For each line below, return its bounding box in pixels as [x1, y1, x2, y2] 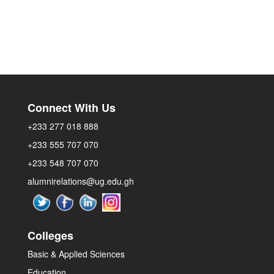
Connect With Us [28, 100, 116, 116]
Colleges [28, 228, 73, 244]
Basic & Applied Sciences [28, 248, 125, 261]
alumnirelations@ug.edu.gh [28, 175, 134, 188]
